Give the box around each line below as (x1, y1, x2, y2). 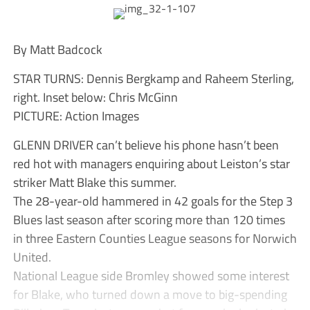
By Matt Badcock (12, 39, 102, 60)
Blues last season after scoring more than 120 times (12, 210, 285, 230)
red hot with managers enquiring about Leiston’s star (12, 154, 290, 174)
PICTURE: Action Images (12, 106, 139, 126)
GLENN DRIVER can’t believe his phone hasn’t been (12, 135, 279, 155)
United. (12, 247, 51, 267)
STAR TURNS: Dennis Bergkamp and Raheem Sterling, (12, 69, 294, 89)
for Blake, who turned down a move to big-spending (12, 284, 287, 304)
